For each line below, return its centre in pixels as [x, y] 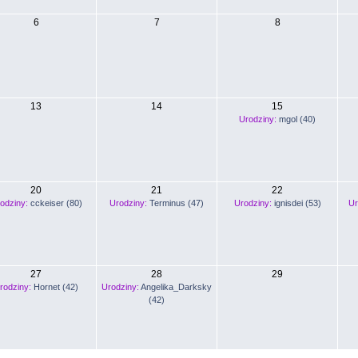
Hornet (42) [56, 286]
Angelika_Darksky [176, 286]
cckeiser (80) [56, 203]
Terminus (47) [177, 203]
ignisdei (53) [297, 203]
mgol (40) [297, 119]
